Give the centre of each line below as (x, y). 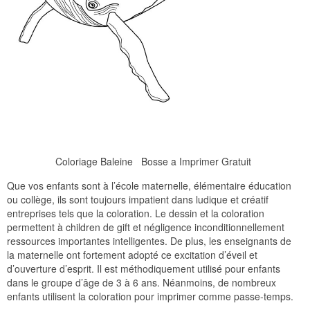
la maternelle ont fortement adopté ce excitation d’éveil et (132, 255)
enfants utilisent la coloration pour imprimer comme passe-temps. (150, 297)
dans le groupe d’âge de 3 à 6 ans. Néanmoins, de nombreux (142, 283)
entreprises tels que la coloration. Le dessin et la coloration (136, 213)
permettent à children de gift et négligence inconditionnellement (146, 227)
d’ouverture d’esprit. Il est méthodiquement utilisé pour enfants (144, 269)
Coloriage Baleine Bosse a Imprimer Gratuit (153, 162)
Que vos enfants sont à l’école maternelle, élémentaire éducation (149, 186)
